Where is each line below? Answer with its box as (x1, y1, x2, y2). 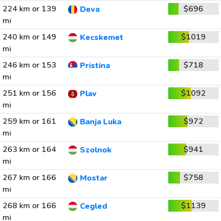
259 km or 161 (2, 116, 56, 127)
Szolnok (79, 145, 111, 156)
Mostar (79, 173, 108, 184)
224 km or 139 (2, 3, 56, 14)
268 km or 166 (2, 200, 56, 211)
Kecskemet (79, 32, 123, 43)
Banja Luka (79, 116, 121, 128)
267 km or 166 (2, 172, 56, 183)
